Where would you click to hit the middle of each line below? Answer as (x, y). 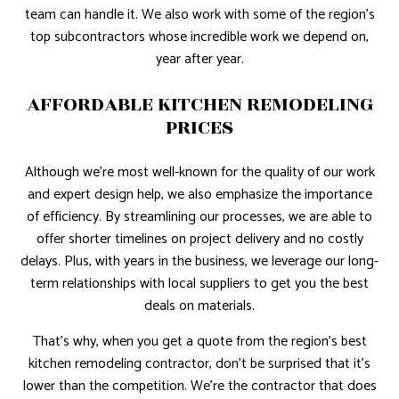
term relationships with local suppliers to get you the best (199, 283)
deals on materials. (199, 305)
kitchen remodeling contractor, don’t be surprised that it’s (199, 363)
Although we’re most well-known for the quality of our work (199, 172)
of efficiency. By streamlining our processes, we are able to (199, 216)
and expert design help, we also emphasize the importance (199, 194)
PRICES (199, 127)
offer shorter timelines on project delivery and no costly (199, 239)
